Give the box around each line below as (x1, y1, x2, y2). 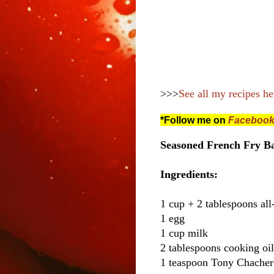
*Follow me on (160, 114, 228, 125)
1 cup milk (160, 227, 208, 240)
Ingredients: (160, 168, 218, 181)
